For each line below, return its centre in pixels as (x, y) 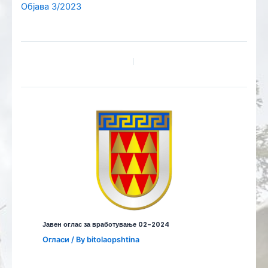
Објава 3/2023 (51, 7)
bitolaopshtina (113, 239)
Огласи (56, 239)
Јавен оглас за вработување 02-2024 (106, 225)
